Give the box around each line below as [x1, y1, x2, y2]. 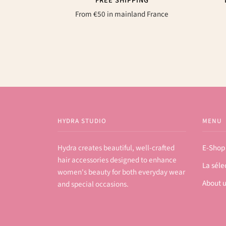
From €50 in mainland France [75, 9, 168, 20]
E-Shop [202, 142, 225, 153]
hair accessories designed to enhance [58, 154, 177, 165]
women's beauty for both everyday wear [58, 166, 185, 178]
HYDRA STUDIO [58, 116, 106, 126]
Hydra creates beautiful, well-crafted [58, 142, 175, 153]
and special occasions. [58, 178, 129, 190]
